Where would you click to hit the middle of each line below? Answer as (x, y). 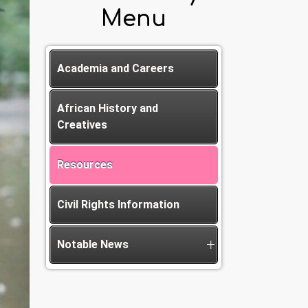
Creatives (82, 125)
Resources (85, 165)
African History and (108, 108)
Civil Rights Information (118, 205)
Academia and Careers (115, 68)
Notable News (93, 244)
